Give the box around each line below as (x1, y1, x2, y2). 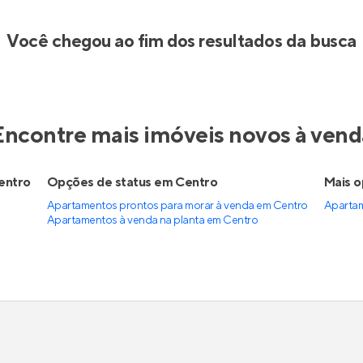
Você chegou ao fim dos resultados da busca (6, 30, 357, 53)
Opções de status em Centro (46, 174, 218, 190)
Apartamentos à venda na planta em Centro (46, 213, 258, 228)
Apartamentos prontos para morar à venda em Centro (46, 199, 308, 213)
